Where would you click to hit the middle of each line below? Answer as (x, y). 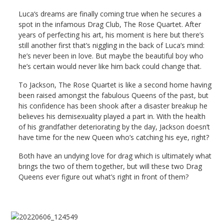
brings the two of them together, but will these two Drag (110, 166)
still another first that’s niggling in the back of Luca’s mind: (112, 45)
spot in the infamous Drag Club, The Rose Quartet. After (110, 24)
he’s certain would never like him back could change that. (110, 66)
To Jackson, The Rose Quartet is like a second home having (115, 85)
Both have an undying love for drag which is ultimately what (115, 156)
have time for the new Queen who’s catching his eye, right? (114, 137)
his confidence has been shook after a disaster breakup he (113, 106)
